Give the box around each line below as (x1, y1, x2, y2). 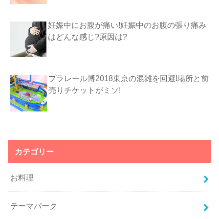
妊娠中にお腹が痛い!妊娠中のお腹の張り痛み (47, 21, 206, 30)
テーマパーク (10, 201, 58, 210)
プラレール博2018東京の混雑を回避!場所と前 (48, 74, 209, 83)
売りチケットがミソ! (48, 86, 121, 95)
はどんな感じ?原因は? (47, 32, 127, 42)
